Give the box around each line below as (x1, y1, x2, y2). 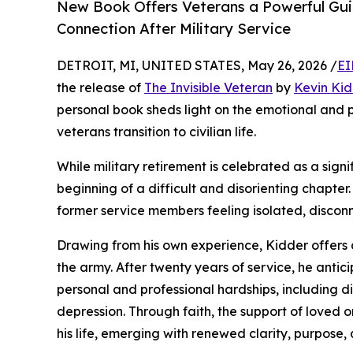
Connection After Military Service (57, 20, 291, 39)
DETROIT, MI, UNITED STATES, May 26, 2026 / (57, 58, 337, 74)
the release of (57, 80, 144, 96)
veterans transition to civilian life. (57, 124, 256, 140)
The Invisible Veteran (144, 80, 273, 96)
